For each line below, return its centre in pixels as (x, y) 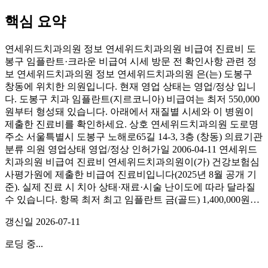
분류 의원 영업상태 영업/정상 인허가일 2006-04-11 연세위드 (131, 149)
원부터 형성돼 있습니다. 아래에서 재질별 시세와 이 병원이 (129, 111)
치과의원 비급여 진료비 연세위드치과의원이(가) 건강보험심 (132, 162)
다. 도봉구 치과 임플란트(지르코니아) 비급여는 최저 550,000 (132, 99)
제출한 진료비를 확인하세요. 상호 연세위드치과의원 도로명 (132, 124)
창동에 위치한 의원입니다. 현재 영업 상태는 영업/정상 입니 (130, 86)
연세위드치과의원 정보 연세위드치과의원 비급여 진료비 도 (130, 48)
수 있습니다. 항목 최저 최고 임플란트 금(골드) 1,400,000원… (132, 199)
